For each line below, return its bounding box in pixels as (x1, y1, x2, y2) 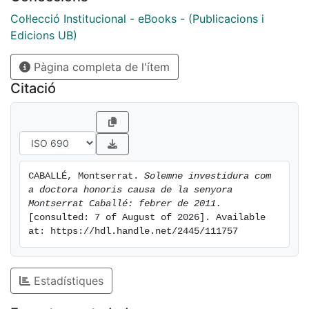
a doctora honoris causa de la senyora (28, 185, 232, 196)
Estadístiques (30, 274, 103, 288)
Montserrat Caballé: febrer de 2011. (28, 199, 221, 210)
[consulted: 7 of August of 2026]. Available (28, 212, 266, 223)
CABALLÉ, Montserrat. (28, 171, 144, 182)
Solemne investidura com (144, 171, 271, 182)
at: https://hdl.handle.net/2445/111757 (28, 226, 238, 237)
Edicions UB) (10, 28, 77, 43)
